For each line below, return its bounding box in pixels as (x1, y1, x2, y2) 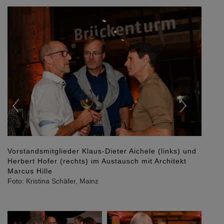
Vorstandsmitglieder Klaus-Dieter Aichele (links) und (7, 147, 196, 155)
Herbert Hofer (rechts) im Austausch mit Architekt (7, 157, 186, 165)
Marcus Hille (7, 167, 52, 175)
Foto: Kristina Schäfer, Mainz (7, 177, 98, 185)
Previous (16, 7, 55, 19)
